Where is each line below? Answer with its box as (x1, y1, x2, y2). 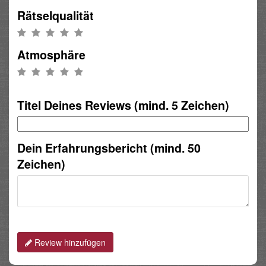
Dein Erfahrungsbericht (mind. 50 (17, 139, 201, 156)
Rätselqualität (17, 7, 94, 24)
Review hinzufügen (32, 236, 106, 248)
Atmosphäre (17, 46, 85, 64)
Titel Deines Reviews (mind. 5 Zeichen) (17, 96, 229, 113)
